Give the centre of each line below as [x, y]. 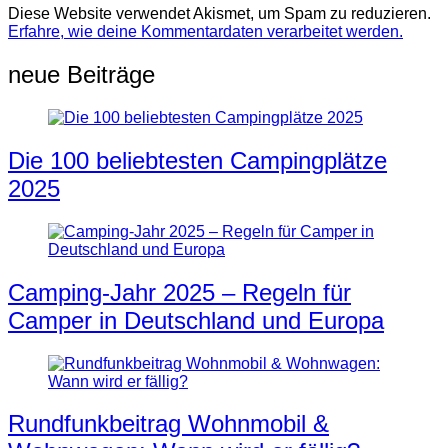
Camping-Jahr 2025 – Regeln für [179, 292]
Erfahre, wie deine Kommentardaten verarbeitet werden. [205, 32]
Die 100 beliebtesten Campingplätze [197, 160]
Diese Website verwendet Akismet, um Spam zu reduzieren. [219, 14]
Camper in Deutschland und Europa [196, 320]
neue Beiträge [81, 74]
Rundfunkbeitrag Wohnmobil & [168, 424]
